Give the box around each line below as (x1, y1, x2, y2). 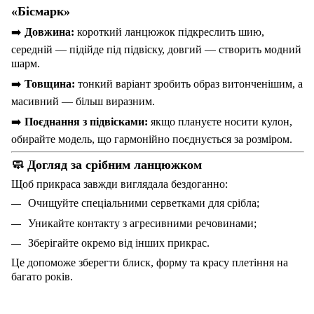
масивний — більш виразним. (11, 95, 155, 108)
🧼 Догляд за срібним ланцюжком (11, 158, 202, 172)
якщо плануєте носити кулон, (148, 116, 292, 128)
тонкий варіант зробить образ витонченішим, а (75, 78, 303, 90)
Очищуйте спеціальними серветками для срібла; (28, 197, 259, 210)
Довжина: (25, 26, 74, 39)
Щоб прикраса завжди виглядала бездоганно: (11, 178, 228, 191)
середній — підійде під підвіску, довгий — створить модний (11, 43, 301, 56)
